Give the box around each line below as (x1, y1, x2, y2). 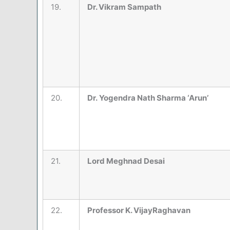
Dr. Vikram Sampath (87, 2, 161, 12)
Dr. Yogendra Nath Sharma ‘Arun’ (87, 93, 208, 103)
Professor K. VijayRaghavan (87, 205, 190, 216)
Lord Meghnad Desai (87, 156, 165, 166)
